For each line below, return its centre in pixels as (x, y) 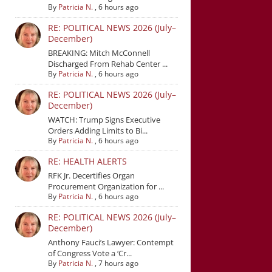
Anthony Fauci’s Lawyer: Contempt (110, 242)
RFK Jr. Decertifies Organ (91, 175)
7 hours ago (118, 263)
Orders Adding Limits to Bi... (97, 130)
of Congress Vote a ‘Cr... (90, 253)
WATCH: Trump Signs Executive (104, 119)
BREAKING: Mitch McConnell (99, 53)
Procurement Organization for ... (106, 186)
